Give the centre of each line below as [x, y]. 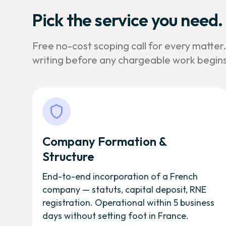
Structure [68, 156]
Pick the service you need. [128, 20]
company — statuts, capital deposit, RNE [124, 189]
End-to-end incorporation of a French [120, 176]
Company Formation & [104, 141]
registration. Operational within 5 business [128, 202]
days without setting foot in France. [116, 215]
